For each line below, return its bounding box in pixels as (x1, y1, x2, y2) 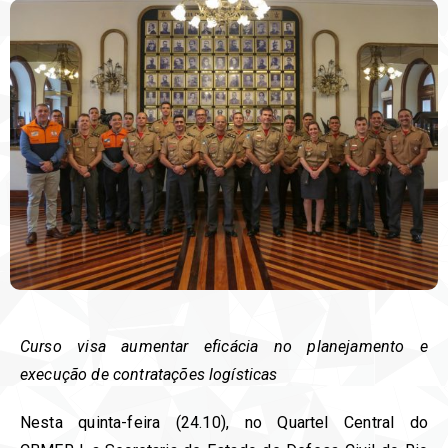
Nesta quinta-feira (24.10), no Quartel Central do (20, 412, 428, 432)
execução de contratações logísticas (20, 364, 278, 384)
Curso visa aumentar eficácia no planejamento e (20, 336, 428, 356)
